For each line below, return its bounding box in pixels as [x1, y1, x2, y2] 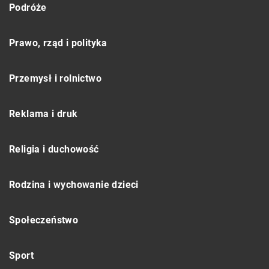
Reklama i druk [9, 108, 78, 120]
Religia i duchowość [9, 144, 99, 156]
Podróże [9, 2, 47, 14]
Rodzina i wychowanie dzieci [9, 179, 139, 191]
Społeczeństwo [9, 214, 79, 226]
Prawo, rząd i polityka [9, 37, 107, 49]
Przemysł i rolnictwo [9, 73, 101, 85]
